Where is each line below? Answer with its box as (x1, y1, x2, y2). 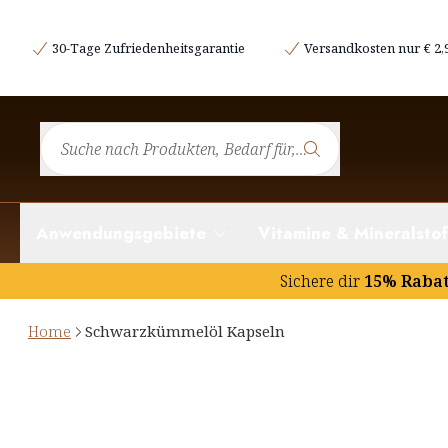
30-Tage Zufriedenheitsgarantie (52, 39, 245, 57)
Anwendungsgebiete (36, 221, 206, 246)
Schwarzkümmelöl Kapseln (85, 321, 285, 342)
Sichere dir (280, 270, 360, 293)
